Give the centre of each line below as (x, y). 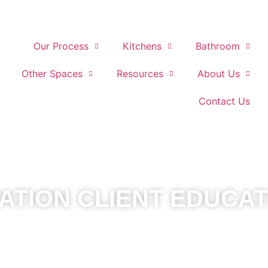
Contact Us (224, 101)
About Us (218, 74)
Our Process (61, 46)
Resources (140, 74)
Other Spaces (52, 74)
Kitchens (142, 46)
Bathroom (217, 46)
